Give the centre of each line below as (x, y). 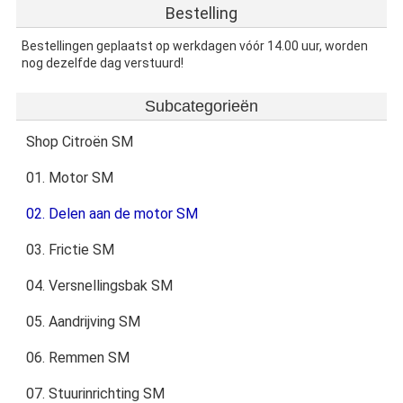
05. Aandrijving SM (83, 322)
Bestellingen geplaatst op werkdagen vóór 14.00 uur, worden (195, 46)
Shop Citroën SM (79, 142)
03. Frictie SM (70, 250)
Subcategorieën (201, 107)
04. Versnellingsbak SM (99, 286)
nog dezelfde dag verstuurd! (103, 63)
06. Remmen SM (77, 358)
